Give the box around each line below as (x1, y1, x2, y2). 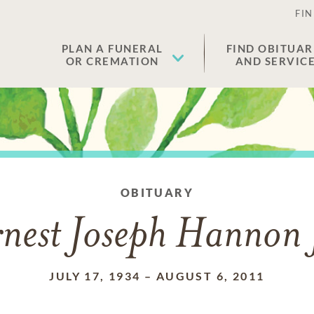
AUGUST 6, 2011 (156, 269, 265, 282)
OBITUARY (120, 186, 194, 199)
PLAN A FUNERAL (61, 42, 163, 55)
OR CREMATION (65, 55, 159, 67)
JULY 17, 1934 (49, 269, 141, 282)
